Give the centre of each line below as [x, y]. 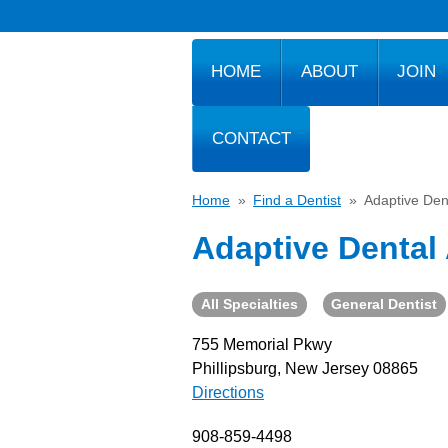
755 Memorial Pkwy [262, 344]
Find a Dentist [297, 200]
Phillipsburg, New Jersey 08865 [305, 368]
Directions [228, 392]
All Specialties [249, 304]
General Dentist [384, 304]
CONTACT [251, 138]
